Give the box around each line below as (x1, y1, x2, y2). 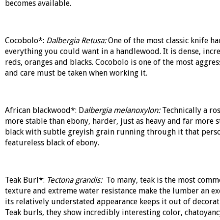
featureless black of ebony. (4, 138, 99, 147)
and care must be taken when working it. (4, 68, 147, 78)
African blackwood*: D (4, 106, 84, 115)
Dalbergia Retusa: (46, 36, 108, 45)
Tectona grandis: (46, 175, 106, 185)
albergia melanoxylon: (83, 106, 162, 115)
